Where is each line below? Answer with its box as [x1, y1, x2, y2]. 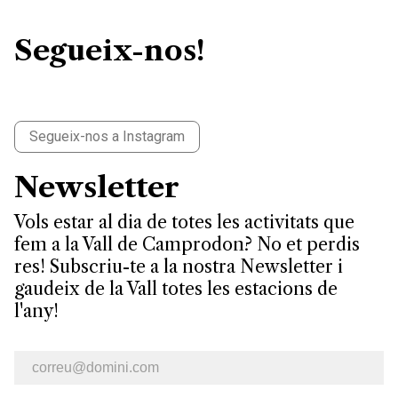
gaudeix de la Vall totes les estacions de [14, 278, 338, 300]
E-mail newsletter [14, 353, 123, 370]
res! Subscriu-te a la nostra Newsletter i [14, 256, 343, 278]
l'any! [14, 300, 59, 322]
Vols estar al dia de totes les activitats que [14, 211, 354, 234]
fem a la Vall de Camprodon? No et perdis [14, 234, 360, 256]
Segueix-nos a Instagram [29, 128, 185, 146]
